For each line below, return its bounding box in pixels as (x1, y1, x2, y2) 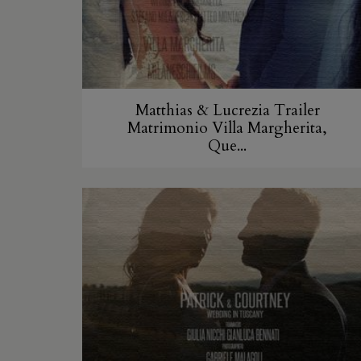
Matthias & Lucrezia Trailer (135, 100, 320, 122)
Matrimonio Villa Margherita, (127, 118, 327, 139)
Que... (208, 135, 247, 157)
